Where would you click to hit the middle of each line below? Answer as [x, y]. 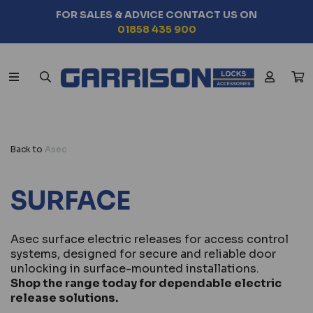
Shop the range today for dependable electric [146, 283]
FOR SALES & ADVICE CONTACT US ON [156, 15]
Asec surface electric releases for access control [150, 239]
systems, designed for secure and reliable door [143, 254]
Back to [27, 149]
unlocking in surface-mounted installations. [135, 268]
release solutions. [64, 298]
